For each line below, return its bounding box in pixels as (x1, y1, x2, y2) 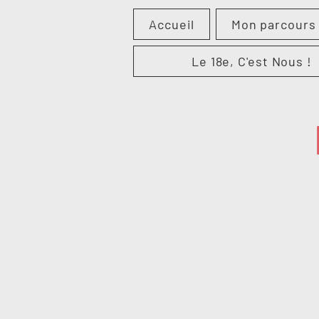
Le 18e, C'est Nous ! (191, 53, 312, 69)
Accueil (149, 16, 194, 32)
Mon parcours (231, 16, 316, 32)
